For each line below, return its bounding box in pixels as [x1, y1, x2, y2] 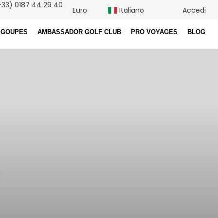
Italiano [117, 5, 144, 15]
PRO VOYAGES [131, 29, 178, 36]
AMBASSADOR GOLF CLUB [37, 29, 121, 36]
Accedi [181, 5, 206, 15]
